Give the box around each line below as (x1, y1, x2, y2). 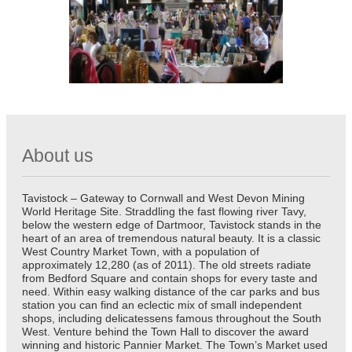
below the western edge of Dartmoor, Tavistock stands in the (22, 218, 321, 232)
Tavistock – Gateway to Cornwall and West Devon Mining (22, 192, 305, 205)
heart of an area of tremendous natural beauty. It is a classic (22, 232, 321, 245)
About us (22, 145, 93, 166)
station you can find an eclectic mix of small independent (22, 299, 302, 312)
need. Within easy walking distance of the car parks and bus (22, 285, 320, 299)
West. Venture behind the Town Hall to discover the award (22, 325, 309, 339)
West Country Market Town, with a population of (22, 245, 259, 258)
